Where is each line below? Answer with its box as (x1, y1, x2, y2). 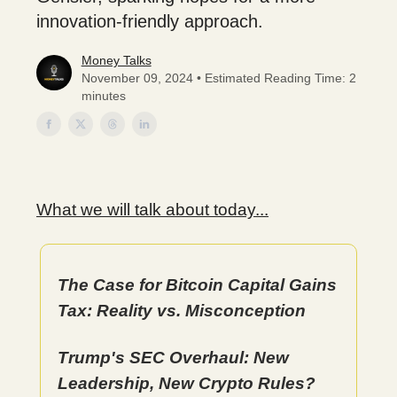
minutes (81, 89, 126, 103)
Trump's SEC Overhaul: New (58, 348, 289, 367)
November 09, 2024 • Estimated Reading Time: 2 (81, 71, 356, 85)
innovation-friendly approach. (36, 12, 263, 31)
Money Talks (81, 53, 152, 67)
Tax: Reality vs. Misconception (58, 301, 306, 320)
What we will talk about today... (36, 200, 269, 219)
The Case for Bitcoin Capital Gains (58, 276, 337, 294)
